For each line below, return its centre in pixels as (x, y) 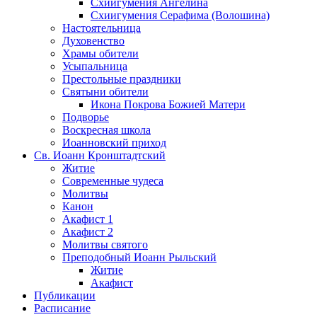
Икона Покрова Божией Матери (168, 105)
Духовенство (93, 41)
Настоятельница (102, 28)
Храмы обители (100, 54)
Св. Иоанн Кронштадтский (100, 156)
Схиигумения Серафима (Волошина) (180, 16)
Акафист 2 (88, 232)
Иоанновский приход (114, 143)
